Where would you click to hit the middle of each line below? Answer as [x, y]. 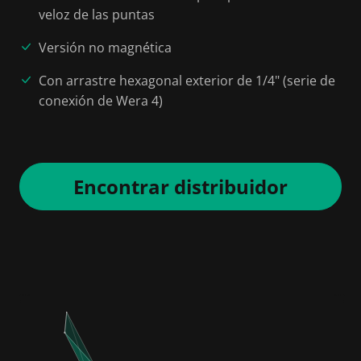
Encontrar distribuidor [180, 186]
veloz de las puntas [97, 14]
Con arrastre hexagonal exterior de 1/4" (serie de [187, 80]
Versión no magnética [105, 47]
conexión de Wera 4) [101, 100]
